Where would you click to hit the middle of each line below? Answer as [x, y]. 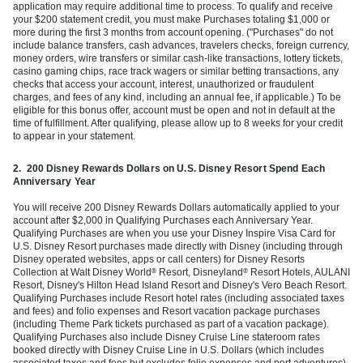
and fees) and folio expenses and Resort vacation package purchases [167, 311]
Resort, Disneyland [200, 272]
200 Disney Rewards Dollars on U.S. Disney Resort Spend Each [176, 168]
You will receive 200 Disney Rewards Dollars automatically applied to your [176, 207]
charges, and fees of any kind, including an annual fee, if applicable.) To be [177, 97]
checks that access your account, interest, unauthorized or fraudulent [163, 84]
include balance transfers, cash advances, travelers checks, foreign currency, [181, 45]
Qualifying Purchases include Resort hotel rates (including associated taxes [179, 298]
